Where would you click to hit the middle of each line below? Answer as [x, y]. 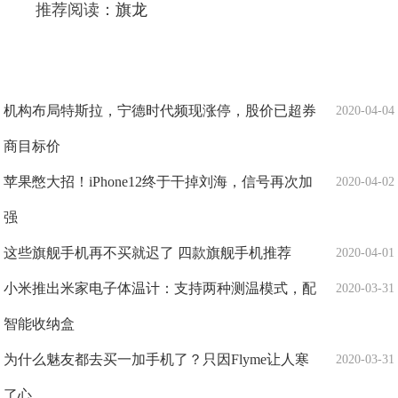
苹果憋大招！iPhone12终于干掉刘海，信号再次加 [159, 182]
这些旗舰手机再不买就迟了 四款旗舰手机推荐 [148, 253]
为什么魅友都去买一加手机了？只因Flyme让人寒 [157, 359]
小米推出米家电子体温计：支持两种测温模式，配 [160, 288]
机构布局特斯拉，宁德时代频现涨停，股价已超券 [160, 111]
